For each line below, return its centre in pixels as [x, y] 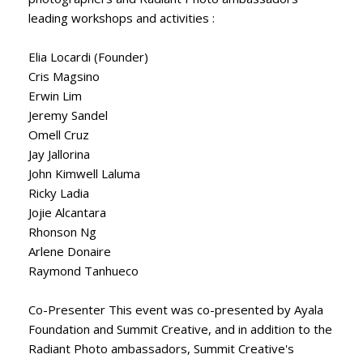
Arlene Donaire [70, 251]
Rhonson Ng [62, 231]
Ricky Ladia [59, 192]
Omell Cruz [59, 134]
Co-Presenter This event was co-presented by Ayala [176, 309]
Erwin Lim [55, 95]
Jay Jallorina [59, 154]
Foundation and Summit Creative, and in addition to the [180, 329]
